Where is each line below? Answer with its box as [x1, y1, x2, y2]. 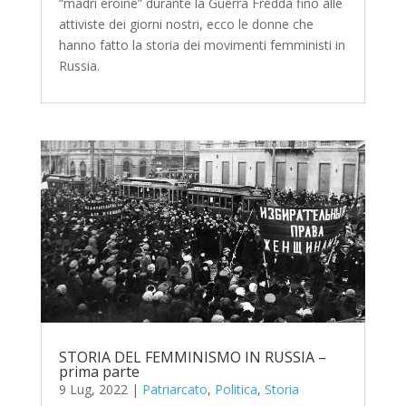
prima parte [58, 361, 140, 382]
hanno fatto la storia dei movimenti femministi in [58, 36, 345, 54]
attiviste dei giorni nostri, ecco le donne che [58, 15, 314, 34]
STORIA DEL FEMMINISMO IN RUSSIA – [58, 346, 326, 367]
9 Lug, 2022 [58, 380, 128, 398]
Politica [214, 380, 257, 398]
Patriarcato [141, 380, 208, 398]
